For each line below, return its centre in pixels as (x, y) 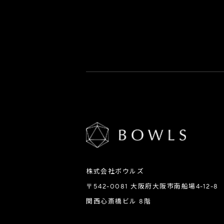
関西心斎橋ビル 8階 (118, 201)
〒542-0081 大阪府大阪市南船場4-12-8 (152, 186)
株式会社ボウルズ (115, 171)
